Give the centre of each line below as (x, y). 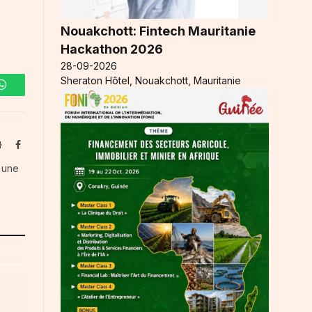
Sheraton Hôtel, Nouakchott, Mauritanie (151, 81)
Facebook (39, 144)
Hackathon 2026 (112, 49)
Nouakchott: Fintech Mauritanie (158, 31)
